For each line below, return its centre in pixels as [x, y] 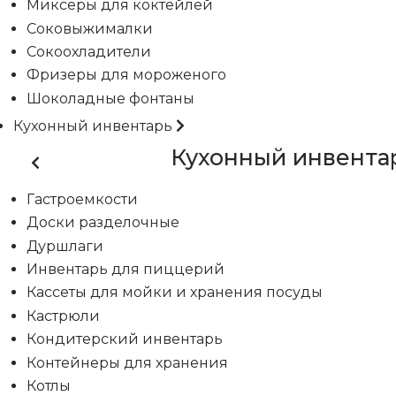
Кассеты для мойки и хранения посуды [175, 293]
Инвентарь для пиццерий [126, 270]
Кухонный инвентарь [93, 126]
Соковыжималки [90, 28]
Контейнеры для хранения [127, 362]
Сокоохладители [89, 51]
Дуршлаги [65, 246]
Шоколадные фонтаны [110, 98]
